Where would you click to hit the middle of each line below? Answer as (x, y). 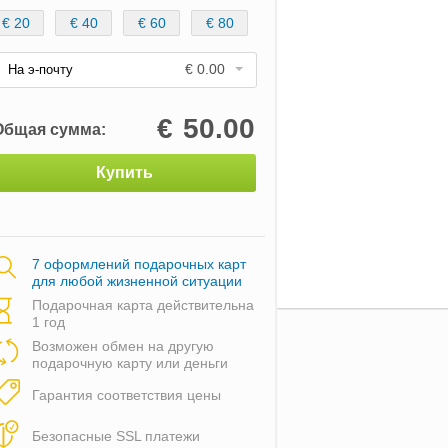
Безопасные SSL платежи (116, 435)
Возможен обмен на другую (123, 345)
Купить (124, 172)
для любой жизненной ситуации (137, 280)
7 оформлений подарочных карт (139, 263)
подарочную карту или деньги (130, 362)
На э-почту (40, 69)
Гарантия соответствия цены (126, 394)
